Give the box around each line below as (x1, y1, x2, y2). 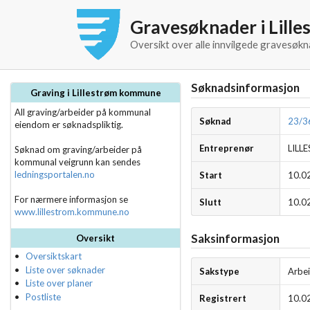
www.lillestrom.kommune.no (15, 206, 129, 218)
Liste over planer (26, 277, 93, 289)
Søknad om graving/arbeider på (15, 144, 142, 156)
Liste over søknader (26, 264, 106, 275)
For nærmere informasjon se (15, 194, 128, 206)
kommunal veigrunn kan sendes (15, 156, 140, 168)
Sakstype (199, 266, 239, 277)
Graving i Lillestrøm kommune (30, 87, 161, 99)
